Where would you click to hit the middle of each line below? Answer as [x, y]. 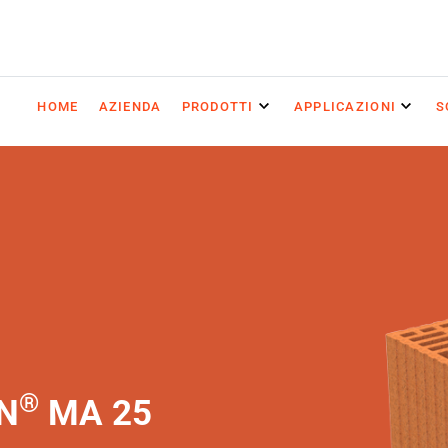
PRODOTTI [217, 107]
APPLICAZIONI [345, 107]
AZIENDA [130, 107]
